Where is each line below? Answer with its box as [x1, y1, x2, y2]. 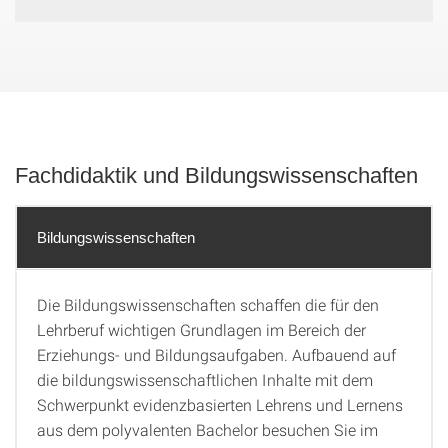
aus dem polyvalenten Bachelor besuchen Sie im [37, 419, 378, 440]
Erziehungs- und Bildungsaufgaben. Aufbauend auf [37, 344, 396, 365]
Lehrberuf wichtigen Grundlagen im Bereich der [37, 319, 366, 340]
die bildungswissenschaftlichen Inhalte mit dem [37, 369, 373, 390]
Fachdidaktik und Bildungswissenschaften [15, 163, 418, 188]
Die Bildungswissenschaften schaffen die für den [37, 294, 379, 315]
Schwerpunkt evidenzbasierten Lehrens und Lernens [37, 394, 403, 415]
